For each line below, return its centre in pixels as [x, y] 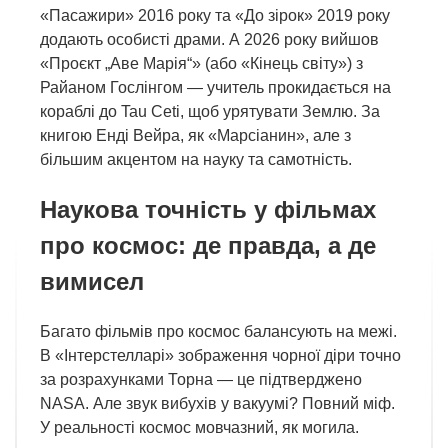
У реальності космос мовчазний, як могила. [199, 427]
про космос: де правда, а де [208, 246]
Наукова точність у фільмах [208, 210]
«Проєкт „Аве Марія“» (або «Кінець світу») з [201, 64]
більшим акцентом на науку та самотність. [196, 160]
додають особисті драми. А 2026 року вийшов [209, 40]
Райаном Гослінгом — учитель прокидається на [215, 88]
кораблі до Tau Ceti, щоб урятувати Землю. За [210, 112]
